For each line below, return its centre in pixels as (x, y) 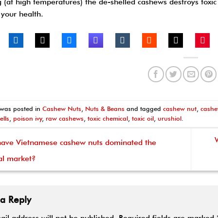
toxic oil (143, 118)
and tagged (144, 109)
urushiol (170, 118)
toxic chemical (108, 118)
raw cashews (65, 118)
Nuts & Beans (105, 109)
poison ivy (28, 118)
